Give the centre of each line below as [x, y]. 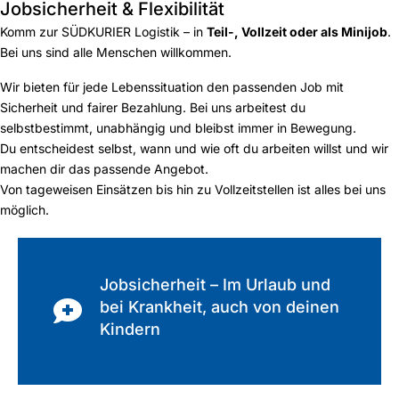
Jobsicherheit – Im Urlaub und [215, 285]
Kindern [130, 330]
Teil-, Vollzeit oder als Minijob [297, 32]
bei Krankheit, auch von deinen [220, 307]
